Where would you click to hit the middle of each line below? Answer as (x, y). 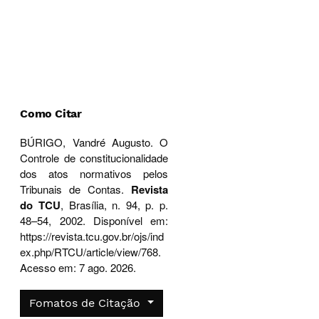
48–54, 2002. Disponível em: (94, 220)
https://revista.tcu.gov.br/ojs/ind (92, 236)
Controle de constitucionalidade (94, 158)
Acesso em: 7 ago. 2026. (78, 267)
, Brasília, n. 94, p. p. (114, 205)
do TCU (41, 205)
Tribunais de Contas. (75, 189)
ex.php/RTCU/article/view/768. (91, 252)
